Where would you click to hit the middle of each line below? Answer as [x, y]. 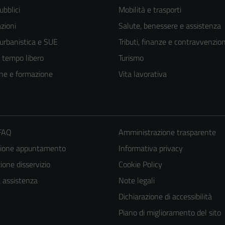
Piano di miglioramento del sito [170, 212]
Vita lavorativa [143, 74]
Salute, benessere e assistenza [170, 25]
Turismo [131, 58]
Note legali [136, 180]
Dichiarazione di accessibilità [165, 196]
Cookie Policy [140, 164]
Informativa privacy [150, 148]
